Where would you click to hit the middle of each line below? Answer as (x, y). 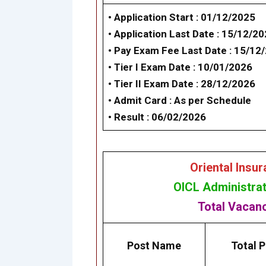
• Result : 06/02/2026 (157, 117)
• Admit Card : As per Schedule (180, 101)
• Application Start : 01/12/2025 (182, 18)
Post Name (154, 246)
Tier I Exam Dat (149, 67)
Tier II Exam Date (154, 84)
